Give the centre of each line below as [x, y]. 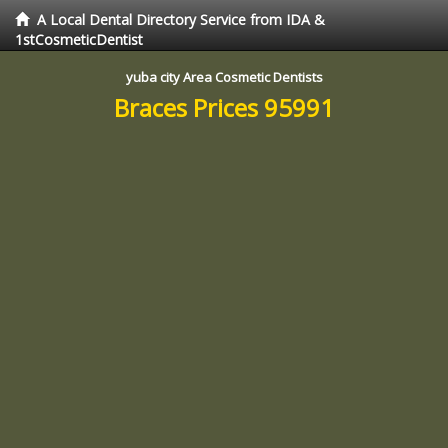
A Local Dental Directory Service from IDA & [181, 19]
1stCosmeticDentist [79, 39]
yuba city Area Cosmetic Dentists [224, 77]
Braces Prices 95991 [224, 107]
